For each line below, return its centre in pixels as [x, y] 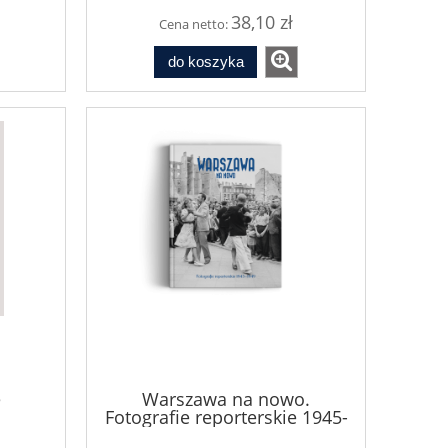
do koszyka [205, 62]
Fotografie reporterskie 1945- [226, 416]
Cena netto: [195, 23]
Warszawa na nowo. [226, 398]
